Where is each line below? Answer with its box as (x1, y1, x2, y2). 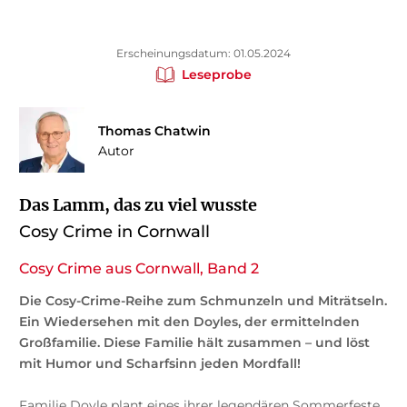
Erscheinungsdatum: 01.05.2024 (115, 45, 291, 60)
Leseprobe (181, 65, 252, 83)
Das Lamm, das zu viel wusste (18, 194, 257, 215)
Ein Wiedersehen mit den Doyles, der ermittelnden (18, 313, 360, 330)
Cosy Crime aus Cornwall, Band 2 (18, 259, 259, 277)
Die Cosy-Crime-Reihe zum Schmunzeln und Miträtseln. (18, 292, 387, 309)
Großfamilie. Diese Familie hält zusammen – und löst (18, 333, 370, 351)
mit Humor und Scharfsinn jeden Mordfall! (18, 354, 301, 372)
